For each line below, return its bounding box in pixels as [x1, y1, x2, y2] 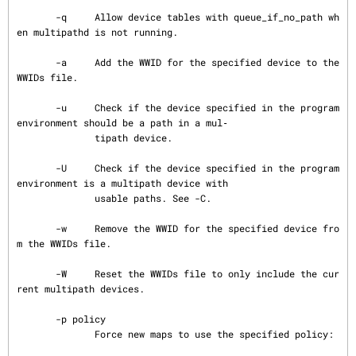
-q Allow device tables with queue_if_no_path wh [17, 10, 56, 23]
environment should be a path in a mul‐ [17, 116, 228, 129]
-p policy [17, 312, 56, 325]
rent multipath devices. [17, 282, 145, 295]
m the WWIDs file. [17, 237, 111, 250]
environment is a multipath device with [17, 176, 228, 189]
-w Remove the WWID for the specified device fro [17, 222, 56, 234]
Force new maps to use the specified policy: [17, 327, 95, 340]
